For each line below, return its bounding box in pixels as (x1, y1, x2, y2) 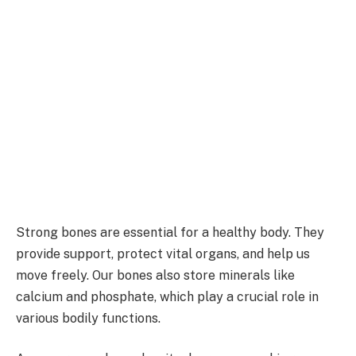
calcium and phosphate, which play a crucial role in (16, 288, 319, 304)
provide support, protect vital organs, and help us (16, 246, 310, 261)
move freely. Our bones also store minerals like (16, 267, 295, 283)
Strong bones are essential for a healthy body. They (16, 224, 324, 240)
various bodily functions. (16, 310, 161, 326)
